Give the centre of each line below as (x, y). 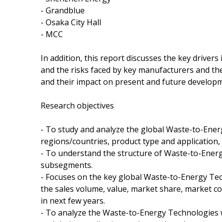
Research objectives (77, 105)
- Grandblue (63, 10)
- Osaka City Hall (71, 22)
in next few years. (73, 200)
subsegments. (67, 165)
